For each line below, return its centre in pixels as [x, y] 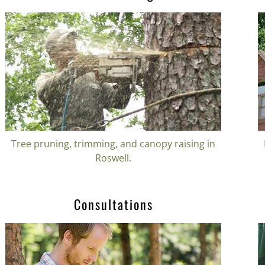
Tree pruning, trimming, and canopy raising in [114, 143]
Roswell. [114, 158]
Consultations [113, 204]
